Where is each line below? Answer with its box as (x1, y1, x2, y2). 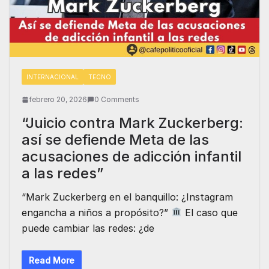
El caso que (182, 206, 238, 219)
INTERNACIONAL (26, 73, 79, 80)
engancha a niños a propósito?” (22, 206, 171, 219)
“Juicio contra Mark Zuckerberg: (22, 113, 243, 131)
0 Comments (94, 94, 139, 104)
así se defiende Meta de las (22, 130, 209, 148)
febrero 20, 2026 (29, 94, 87, 104)
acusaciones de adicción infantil (22, 147, 241, 165)
